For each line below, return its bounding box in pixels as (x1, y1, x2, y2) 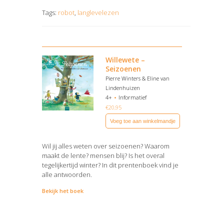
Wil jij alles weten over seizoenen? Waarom (42, 141, 169, 150)
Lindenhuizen (105, 84, 140, 91)
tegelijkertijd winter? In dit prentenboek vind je (42, 160, 178, 169)
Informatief (118, 93, 146, 101)
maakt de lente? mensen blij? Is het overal (42, 151, 164, 160)
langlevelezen (77, 8, 119, 17)
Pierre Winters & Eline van (105, 74, 169, 82)
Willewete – (105, 55, 145, 64)
